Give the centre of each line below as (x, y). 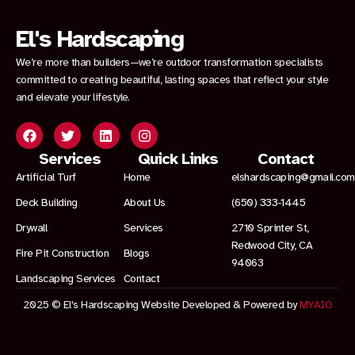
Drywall (32, 228)
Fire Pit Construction (63, 254)
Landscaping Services (66, 279)
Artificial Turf (46, 177)
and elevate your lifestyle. (73, 97)
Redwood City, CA (272, 246)
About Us (145, 203)
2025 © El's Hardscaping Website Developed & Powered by (161, 305)
